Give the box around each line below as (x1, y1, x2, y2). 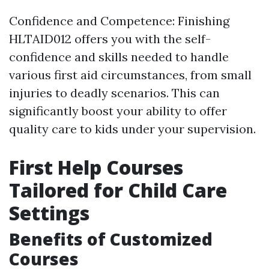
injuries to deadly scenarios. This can (9, 85, 220, 101)
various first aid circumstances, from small (9, 67, 252, 83)
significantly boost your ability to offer (9, 103, 227, 119)
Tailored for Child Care (9, 177, 227, 204)
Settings (9, 200, 89, 226)
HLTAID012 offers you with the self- (9, 31, 211, 47)
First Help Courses (9, 154, 183, 181)
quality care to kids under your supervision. (9, 121, 256, 137)
